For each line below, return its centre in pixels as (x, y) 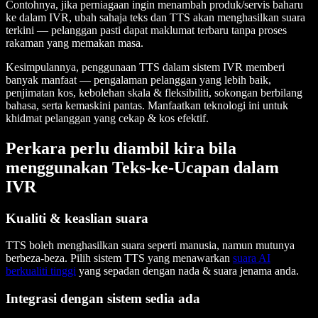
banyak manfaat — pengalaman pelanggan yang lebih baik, (138, 79)
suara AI (252, 258)
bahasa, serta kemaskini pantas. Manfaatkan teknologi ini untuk (147, 105)
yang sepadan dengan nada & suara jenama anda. (187, 271)
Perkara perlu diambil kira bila (121, 148)
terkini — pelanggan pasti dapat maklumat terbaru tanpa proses (146, 30)
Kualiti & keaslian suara (77, 218)
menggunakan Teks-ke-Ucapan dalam (142, 167)
